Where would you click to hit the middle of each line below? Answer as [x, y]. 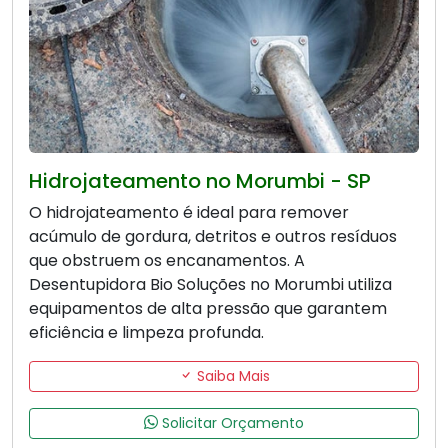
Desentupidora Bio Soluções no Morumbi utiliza [210, 284]
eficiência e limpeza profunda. [146, 332]
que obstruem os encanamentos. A [167, 260]
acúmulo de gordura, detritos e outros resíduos [213, 236]
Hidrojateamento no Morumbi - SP [200, 180]
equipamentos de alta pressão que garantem [208, 308]
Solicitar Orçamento [231, 422]
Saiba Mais [231, 375]
